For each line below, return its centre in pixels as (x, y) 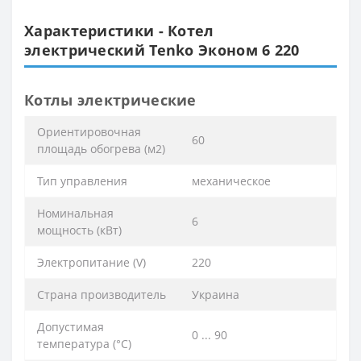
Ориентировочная (89, 132)
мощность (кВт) (79, 230)
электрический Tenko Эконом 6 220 (162, 50)
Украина (216, 295)
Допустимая (71, 327)
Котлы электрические (110, 100)
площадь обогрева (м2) (101, 149)
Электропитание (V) (91, 263)
